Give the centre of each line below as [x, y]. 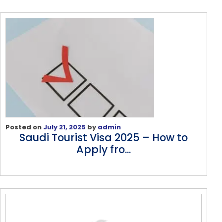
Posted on [24, 127]
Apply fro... [104, 149]
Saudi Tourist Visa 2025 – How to [104, 137]
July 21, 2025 [64, 127]
